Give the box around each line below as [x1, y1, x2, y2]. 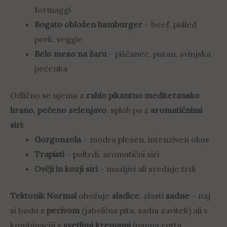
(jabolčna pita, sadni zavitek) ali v [80, 205, 208, 216]
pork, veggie [34, 34, 83, 45]
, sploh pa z [106, 105, 150, 116]
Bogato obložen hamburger [34, 19, 142, 30]
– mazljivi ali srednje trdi [98, 164, 196, 174]
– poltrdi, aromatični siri [64, 149, 159, 160]
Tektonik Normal [10, 191, 77, 201]
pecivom [47, 205, 80, 216]
